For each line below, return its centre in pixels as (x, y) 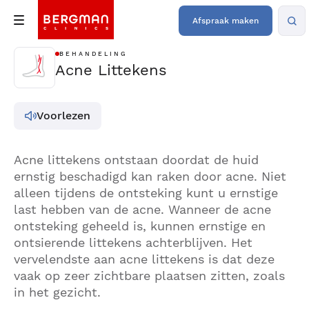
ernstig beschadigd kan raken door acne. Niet (150, 176)
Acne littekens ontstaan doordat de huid (136, 160)
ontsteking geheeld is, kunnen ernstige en (140, 226)
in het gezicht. (57, 292)
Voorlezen (63, 116)
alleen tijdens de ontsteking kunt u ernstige (146, 193)
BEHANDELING (93, 54)
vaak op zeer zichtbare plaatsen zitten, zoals (149, 276)
